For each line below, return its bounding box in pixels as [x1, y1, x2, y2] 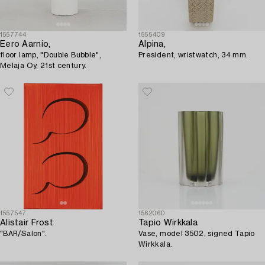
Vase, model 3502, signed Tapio [138, 230, 255, 238]
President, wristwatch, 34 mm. [138, 51, 248, 59]
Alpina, [138, 40, 166, 49]
